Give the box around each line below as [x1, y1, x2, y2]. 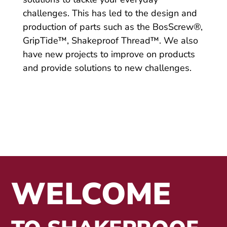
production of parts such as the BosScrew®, [22, 20, 203, 33]
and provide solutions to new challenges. [22, 61, 192, 74]
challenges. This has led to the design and [22, 7, 197, 19]
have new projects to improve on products [22, 48, 195, 60]
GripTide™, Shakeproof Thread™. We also [22, 34, 198, 47]
